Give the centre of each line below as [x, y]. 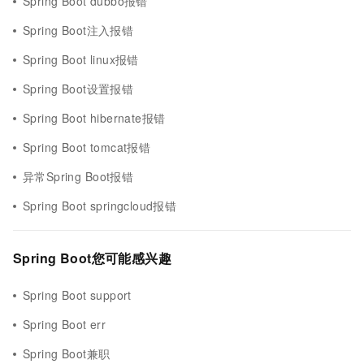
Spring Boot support [77, 295]
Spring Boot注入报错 [78, 30]
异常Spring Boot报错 [78, 176]
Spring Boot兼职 [67, 353]
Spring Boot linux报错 [81, 59]
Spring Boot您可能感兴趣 [92, 258]
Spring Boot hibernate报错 [94, 118]
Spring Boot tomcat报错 [87, 147]
